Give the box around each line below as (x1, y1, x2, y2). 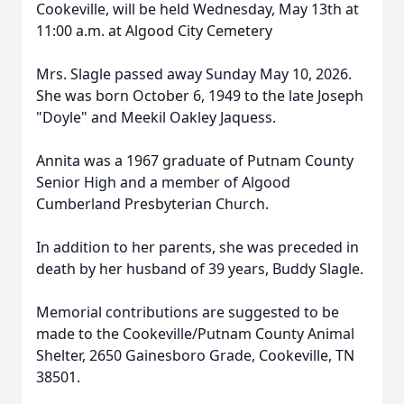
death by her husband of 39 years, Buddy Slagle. (36, 259, 363, 279)
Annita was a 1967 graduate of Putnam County (36, 151, 353, 170)
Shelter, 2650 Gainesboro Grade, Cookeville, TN (36, 345, 354, 365)
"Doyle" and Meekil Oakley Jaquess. (36, 107, 276, 127)
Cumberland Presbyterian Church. (36, 194, 269, 214)
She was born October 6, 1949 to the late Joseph (36, 86, 363, 106)
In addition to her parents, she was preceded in (36, 237, 359, 257)
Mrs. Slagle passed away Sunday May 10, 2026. (36, 64, 352, 84)
